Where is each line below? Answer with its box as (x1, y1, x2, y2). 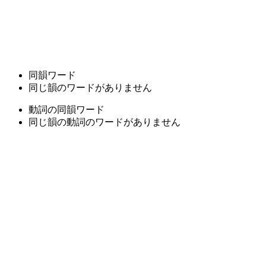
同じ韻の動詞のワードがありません (28, 116, 180, 127)
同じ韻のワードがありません (28, 82, 152, 93)
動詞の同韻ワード (28, 104, 104, 115)
